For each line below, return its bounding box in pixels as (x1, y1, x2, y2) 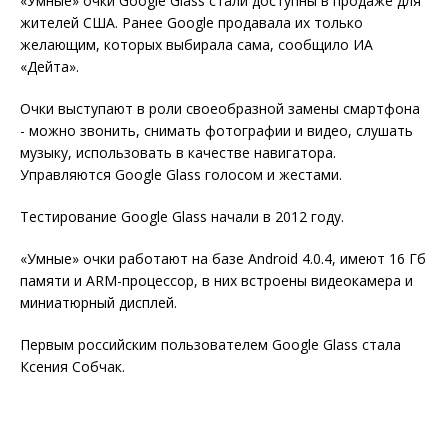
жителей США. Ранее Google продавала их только (20, 13, 363, 33)
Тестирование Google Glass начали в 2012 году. (20, 207, 344, 227)
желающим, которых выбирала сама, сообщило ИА (20, 35, 373, 55)
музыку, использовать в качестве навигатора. (20, 143, 336, 163)
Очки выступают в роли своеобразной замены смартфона (20, 99, 420, 119)
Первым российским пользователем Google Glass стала (20, 335, 401, 355)
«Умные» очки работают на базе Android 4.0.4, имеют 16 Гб (20, 249, 426, 269)
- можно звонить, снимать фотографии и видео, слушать (20, 121, 413, 141)
